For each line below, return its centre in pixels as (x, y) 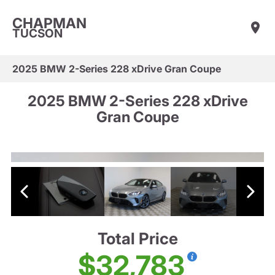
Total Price (137, 239)
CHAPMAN (49, 23)
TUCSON (37, 33)
